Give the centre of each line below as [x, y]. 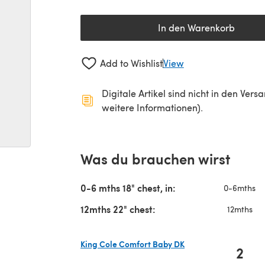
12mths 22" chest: [118, 209]
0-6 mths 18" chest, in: [128, 188]
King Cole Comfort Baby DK [132, 243]
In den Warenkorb [196, 28]
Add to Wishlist [131, 63]
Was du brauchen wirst [155, 158]
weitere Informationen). [152, 107]
